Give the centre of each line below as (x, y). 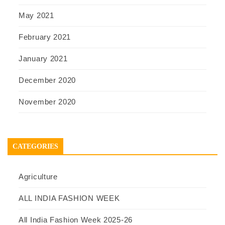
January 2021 (43, 59)
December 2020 (47, 80)
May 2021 (36, 16)
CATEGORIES (35, 147)
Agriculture (38, 177)
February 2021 (45, 37)
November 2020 (47, 102)
